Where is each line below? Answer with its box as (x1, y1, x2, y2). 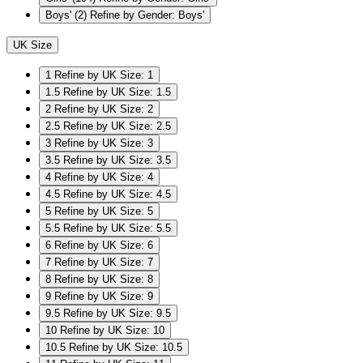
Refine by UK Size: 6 (54, 239, 153, 252)
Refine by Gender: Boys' (90, 9, 204, 22)
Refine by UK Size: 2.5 (63, 120, 171, 133)
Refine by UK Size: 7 (54, 256, 153, 269)
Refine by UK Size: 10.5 (69, 341, 182, 354)
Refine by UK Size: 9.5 (63, 307, 171, 320)
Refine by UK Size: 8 (54, 273, 153, 286)
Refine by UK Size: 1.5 (63, 86, 171, 99)
